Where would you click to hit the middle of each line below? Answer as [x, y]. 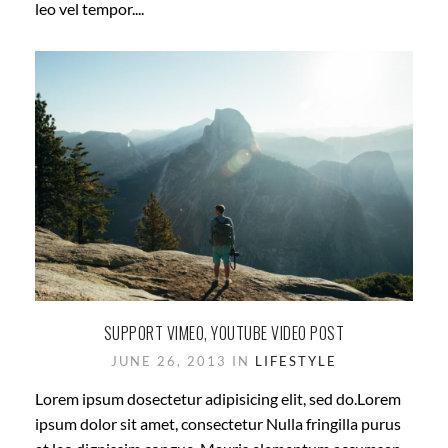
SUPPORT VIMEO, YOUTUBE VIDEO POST [224, 333]
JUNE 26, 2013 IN [183, 361]
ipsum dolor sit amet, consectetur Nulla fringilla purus [218, 424]
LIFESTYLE [296, 361]
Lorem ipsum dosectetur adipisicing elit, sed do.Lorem [218, 399]
